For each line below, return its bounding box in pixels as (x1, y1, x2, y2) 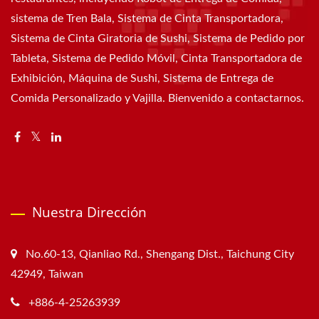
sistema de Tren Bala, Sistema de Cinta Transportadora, (11, 13, 283, 25)
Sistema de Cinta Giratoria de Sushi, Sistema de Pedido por (11, 33, 305, 45)
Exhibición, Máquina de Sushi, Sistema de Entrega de (11, 73, 273, 85)
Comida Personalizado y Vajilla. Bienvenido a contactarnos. (11, 93, 304, 105)
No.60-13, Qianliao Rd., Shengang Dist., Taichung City (26, 249, 294, 261)
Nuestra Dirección (32, 203, 147, 222)
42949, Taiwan (11, 268, 83, 281)
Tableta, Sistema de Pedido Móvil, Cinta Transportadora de (11, 53, 302, 65)
